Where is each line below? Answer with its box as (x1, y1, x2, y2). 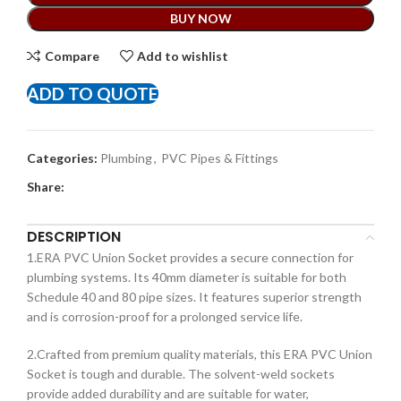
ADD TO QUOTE (27, 83, 158, 105)
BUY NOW (169, 11, 232, 27)
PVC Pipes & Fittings (161, 150, 278, 166)
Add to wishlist (137, 47, 229, 64)
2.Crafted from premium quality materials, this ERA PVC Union (27, 346, 372, 363)
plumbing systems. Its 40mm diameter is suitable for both (27, 269, 346, 286)
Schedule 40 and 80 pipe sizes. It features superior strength (27, 289, 362, 305)
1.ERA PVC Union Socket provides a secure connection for (27, 250, 354, 266)
